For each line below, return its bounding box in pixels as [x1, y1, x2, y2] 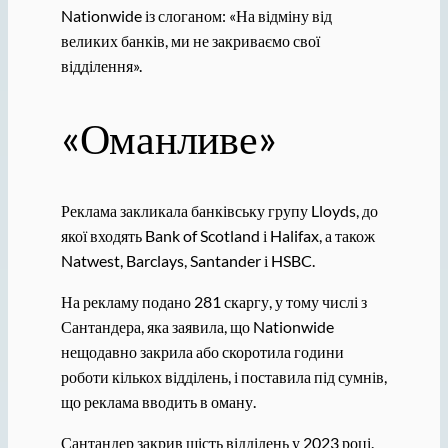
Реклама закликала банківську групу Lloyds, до [60, 200, 378, 220]
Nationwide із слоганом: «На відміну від [60, 5, 332, 25]
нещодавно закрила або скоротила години [60, 341, 344, 361]
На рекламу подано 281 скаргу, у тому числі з [60, 291, 367, 311]
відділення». [60, 55, 142, 75]
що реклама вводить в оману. [60, 391, 256, 411]
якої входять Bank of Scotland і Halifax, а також [60, 225, 375, 245]
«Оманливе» [60, 112, 277, 163]
